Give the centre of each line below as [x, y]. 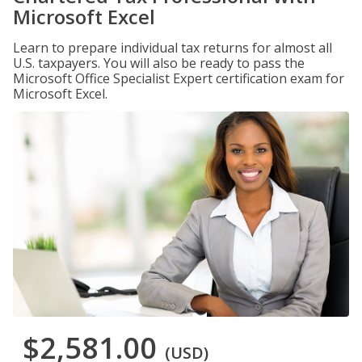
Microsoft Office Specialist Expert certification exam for [179, 78]
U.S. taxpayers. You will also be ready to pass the [159, 63]
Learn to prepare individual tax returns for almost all [173, 48]
